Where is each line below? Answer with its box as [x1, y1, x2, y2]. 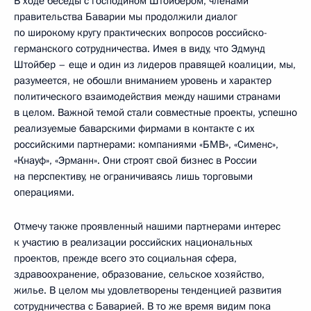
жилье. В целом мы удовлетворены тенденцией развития [14, 283, 282, 297]
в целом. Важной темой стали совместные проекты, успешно [14, 106, 297, 119]
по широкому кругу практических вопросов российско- [14, 26, 267, 40]
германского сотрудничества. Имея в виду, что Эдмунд [14, 42, 265, 56]
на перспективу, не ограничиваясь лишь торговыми [14, 169, 253, 183]
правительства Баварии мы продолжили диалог [14, 10, 237, 24]
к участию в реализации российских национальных [14, 235, 253, 249]
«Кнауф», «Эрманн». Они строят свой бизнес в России [14, 153, 257, 167]
